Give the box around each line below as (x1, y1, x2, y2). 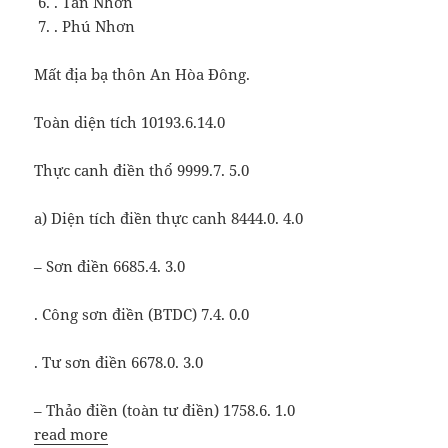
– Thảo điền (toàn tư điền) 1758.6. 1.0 (34, 400, 296, 421)
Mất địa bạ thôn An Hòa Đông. (34, 64, 251, 85)
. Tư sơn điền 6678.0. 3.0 (34, 352, 204, 373)
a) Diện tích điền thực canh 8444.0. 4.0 (34, 208, 304, 229)
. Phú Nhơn (54, 16, 136, 37)
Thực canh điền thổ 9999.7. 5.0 (34, 160, 250, 181)
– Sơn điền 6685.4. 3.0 (34, 256, 186, 277)
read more (34, 424, 109, 445)
